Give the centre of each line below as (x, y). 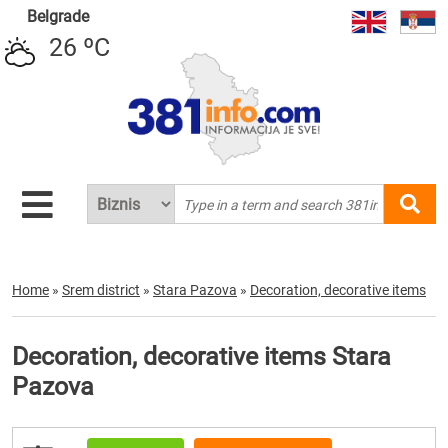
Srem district (101, 290)
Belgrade (57, 16)
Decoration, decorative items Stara (201, 356)
